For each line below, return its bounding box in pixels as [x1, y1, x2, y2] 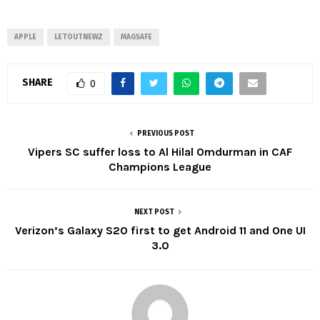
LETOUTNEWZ [54, 32, 103, 41]
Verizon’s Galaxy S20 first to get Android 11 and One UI [14, 223, 306, 237]
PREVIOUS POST [137, 129, 194, 138]
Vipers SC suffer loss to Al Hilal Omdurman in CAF [28, 144, 292, 159]
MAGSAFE [121, 32, 152, 41]
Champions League [109, 159, 211, 174]
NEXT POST [134, 207, 174, 216]
